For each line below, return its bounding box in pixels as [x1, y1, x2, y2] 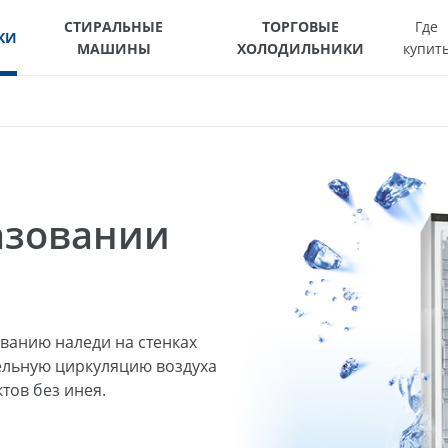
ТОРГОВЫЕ [262, 16, 340, 36]
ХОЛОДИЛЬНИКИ [237, 38, 365, 58]
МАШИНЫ [76, 38, 151, 58]
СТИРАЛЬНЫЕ [64, 16, 164, 36]
